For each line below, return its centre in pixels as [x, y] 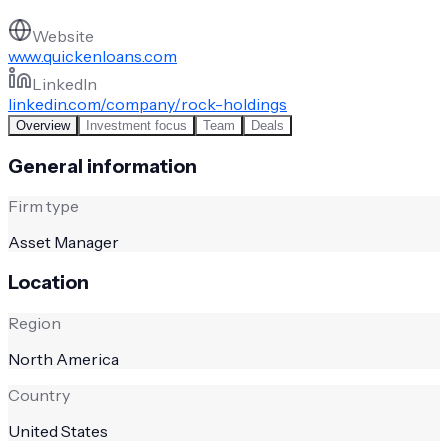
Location [48, 282]
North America [63, 358]
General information [102, 166]
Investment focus [136, 125]
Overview [43, 125]
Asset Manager [63, 242]
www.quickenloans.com [92, 55]
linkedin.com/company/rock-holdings [147, 103]
